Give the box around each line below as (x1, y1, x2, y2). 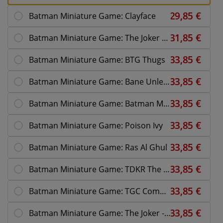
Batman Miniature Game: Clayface (29, 10, 156, 21)
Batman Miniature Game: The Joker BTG (162, 32, 168, 43)
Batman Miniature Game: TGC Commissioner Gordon (160, 185, 166, 197)
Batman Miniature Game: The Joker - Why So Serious (164, 207, 171, 219)
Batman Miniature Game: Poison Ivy (29, 119, 163, 131)
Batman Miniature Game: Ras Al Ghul (29, 141, 167, 153)
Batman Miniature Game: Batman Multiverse (163, 98, 170, 109)
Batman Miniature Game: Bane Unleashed (163, 76, 170, 87)
